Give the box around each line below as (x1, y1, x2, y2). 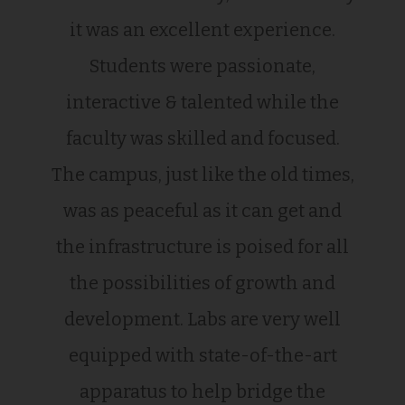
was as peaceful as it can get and (63, 199, 342, 221)
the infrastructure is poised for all (56, 235, 349, 258)
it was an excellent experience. (70, 18, 335, 41)
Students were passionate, (89, 54, 316, 77)
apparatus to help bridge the (80, 380, 325, 402)
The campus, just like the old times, (51, 163, 354, 185)
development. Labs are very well (64, 307, 341, 330)
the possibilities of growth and (70, 271, 335, 294)
